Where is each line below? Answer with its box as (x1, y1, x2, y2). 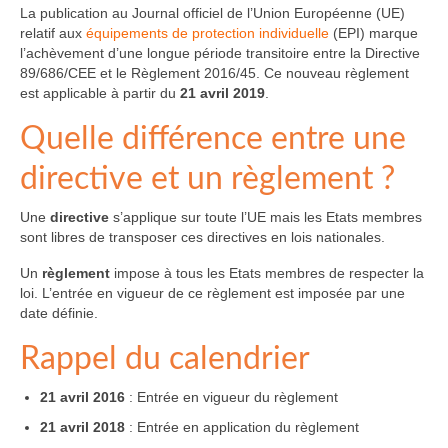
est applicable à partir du (20, 85, 180, 101)
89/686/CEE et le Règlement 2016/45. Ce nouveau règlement (20, 65, 409, 81)
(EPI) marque (329, 25, 418, 41)
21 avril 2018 (40, 419, 125, 436)
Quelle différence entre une (20, 123, 406, 155)
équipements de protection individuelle (86, 25, 329, 41)
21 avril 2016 (40, 389, 125, 406)
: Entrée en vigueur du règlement (125, 389, 338, 406)
